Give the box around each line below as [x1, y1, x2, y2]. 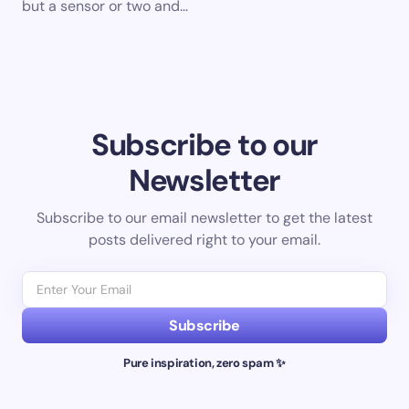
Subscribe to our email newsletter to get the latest [37, 208, 372, 227]
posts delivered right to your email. [89, 230, 320, 249]
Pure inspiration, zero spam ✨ [123, 355, 286, 371]
